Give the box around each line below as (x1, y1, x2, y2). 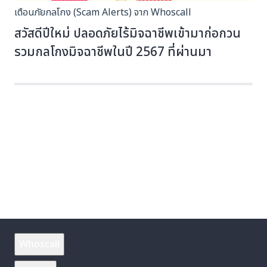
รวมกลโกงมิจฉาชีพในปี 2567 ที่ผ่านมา (14, 43, 212, 61)
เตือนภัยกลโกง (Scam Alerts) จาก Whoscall (14, 5, 191, 20)
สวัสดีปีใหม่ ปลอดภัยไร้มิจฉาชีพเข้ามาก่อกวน (14, 24, 241, 43)
